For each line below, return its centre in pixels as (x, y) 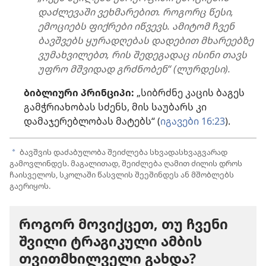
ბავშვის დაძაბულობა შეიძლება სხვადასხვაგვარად (123, 152)
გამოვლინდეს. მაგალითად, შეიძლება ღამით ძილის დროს (126, 163)
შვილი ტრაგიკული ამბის (110, 241)
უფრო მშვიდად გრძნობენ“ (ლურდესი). (134, 69)
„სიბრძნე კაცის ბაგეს (189, 93)
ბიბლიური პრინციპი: (79, 93)
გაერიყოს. (30, 186)
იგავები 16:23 (193, 121)
